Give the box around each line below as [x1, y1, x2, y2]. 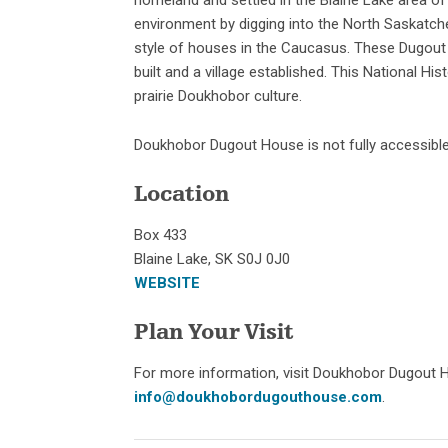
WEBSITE [134, 273, 201, 292]
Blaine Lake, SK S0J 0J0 [134, 249, 291, 268]
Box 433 [134, 225, 188, 244]
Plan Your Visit [134, 322, 295, 345]
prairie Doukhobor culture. [134, 86, 303, 105]
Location [134, 184, 231, 207]
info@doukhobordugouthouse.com [134, 387, 383, 406]
